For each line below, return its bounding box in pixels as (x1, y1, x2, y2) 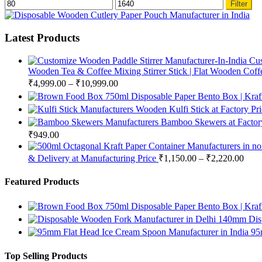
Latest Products (5, 32, 80, 44)
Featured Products (5, 176, 79, 187)
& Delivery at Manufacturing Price (28, 153, 156, 163)
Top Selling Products (5, 250, 87, 261)
